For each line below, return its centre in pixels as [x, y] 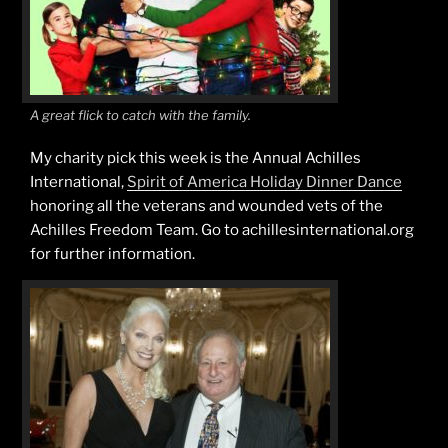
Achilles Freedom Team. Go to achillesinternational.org [222, 229]
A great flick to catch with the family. [140, 115]
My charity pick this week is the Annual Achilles [195, 157]
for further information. [112, 253]
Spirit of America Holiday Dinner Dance [264, 181]
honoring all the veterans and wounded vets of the [206, 205]
